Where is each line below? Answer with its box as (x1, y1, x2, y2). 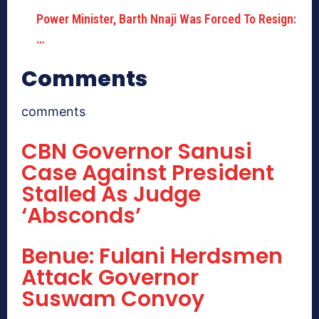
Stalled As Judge (21, 179, 201, 210)
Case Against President (21, 158, 274, 189)
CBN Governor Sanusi (21, 137, 252, 167)
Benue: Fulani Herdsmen (21, 241, 283, 272)
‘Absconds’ (21, 201, 141, 231)
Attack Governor (21, 263, 199, 293)
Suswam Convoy (21, 284, 204, 315)
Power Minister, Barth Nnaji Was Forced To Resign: (36, 11, 296, 27)
